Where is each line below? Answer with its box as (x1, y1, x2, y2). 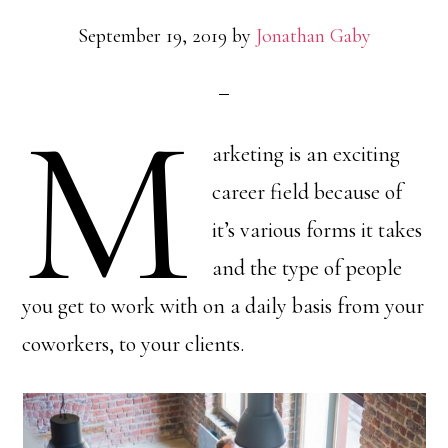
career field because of (211, 179, 402, 205)
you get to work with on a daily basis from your (22, 293, 425, 319)
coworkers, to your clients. (22, 331, 245, 357)
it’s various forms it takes (211, 217, 422, 243)
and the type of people (211, 255, 402, 281)
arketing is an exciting (211, 141, 400, 167)
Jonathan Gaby (255, 24, 371, 48)
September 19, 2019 (77, 24, 227, 48)
